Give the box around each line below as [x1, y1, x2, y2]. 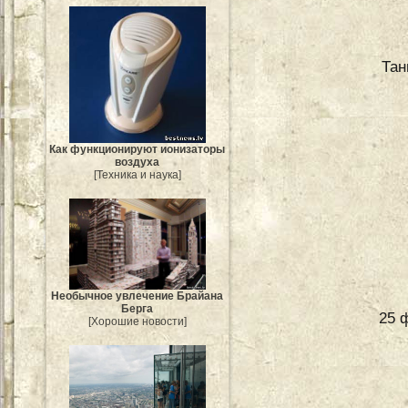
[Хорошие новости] [88, 314, 187, 328]
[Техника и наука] [94, 168, 181, 181]
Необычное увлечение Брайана [51, 289, 224, 302]
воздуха [115, 155, 160, 168]
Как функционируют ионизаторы [49, 142, 226, 156]
